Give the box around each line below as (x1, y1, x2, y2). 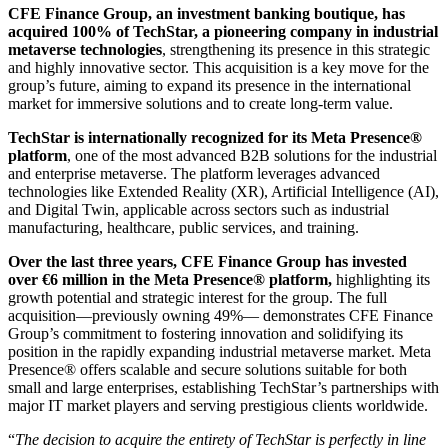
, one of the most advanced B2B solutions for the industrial (67, 147, 437, 165)
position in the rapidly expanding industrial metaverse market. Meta (8, 343, 431, 361)
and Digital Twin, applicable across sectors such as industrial (8, 201, 389, 219)
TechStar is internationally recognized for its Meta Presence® (8, 129, 422, 147)
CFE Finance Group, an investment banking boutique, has (8, 5, 405, 23)
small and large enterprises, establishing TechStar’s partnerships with (8, 379, 439, 397)
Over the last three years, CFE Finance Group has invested (8, 253, 407, 271)
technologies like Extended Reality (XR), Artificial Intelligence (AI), (8, 183, 439, 201)
